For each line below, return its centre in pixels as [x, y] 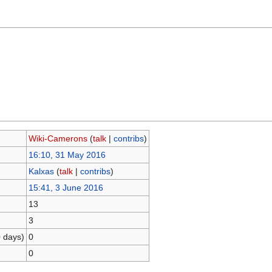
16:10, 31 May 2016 [67, 155]
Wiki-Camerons [58, 138]
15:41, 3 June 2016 [66, 188]
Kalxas [41, 171]
